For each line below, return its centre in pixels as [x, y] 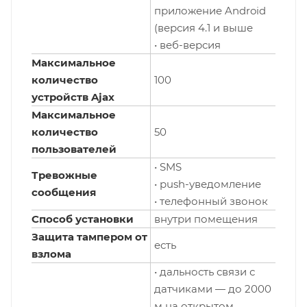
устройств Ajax [73, 97]
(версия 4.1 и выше [204, 28]
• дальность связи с [205, 272]
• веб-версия [187, 45]
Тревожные [64, 175]
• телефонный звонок [211, 201]
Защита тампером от [89, 237]
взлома [51, 254]
